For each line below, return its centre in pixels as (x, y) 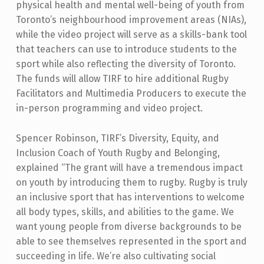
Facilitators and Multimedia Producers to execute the (131, 94)
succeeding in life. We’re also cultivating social (115, 256)
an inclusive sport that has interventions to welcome (130, 197)
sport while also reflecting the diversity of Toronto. (126, 64)
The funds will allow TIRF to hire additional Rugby (122, 79)
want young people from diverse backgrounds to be (128, 227)
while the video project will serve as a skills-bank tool (131, 35)
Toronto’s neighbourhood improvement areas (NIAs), (131, 20)
